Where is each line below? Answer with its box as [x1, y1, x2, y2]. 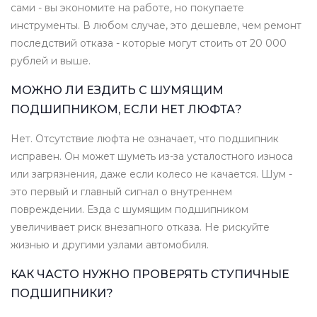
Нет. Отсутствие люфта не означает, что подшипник [11, 132, 279, 146]
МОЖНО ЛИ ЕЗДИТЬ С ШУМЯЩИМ [11, 83, 224, 98]
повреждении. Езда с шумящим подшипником [11, 203, 248, 217]
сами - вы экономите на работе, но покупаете [11, 1, 244, 15]
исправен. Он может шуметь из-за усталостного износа [11, 150, 293, 163]
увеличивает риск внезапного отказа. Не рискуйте [11, 221, 270, 234]
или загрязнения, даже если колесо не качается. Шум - [11, 168, 292, 181]
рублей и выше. [11, 54, 91, 68]
